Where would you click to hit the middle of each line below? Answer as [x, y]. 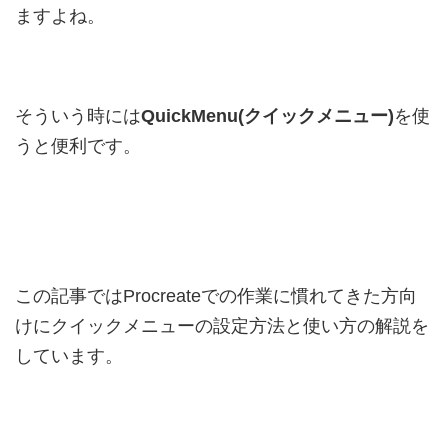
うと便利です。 [78, 145]
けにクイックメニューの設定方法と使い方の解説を [222, 325]
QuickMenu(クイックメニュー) [267, 115]
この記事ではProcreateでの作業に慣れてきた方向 [216, 295]
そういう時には [78, 115]
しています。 [69, 355]
